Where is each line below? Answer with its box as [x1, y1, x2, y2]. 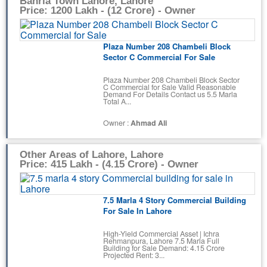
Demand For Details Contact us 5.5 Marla [103, 88, 237, 100]
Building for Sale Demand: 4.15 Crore [103, 242, 225, 253]
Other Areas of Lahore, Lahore [20, 149, 163, 161]
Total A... [103, 95, 131, 107]
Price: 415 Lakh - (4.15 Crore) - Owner [20, 159, 198, 170]
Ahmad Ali [131, 117, 167, 129]
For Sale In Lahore [103, 205, 172, 217]
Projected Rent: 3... [103, 249, 164, 260]
